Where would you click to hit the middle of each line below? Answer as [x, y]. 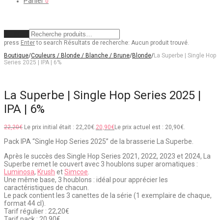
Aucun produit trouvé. [160, 43]
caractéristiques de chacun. [46, 188]
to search [49, 43]
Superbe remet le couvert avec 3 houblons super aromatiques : [101, 164]
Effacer [16, 34]
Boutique [16, 55]
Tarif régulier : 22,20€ [37, 211]
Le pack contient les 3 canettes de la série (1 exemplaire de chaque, [108, 196]
